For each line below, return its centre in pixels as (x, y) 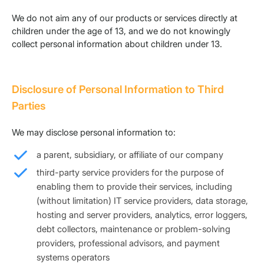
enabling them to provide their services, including (134, 187)
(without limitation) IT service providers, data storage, (142, 201)
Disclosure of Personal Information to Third (118, 90)
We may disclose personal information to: (94, 133)
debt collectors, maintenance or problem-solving (133, 229)
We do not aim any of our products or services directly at (125, 18)
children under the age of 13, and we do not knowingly (121, 31)
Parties (29, 106)
